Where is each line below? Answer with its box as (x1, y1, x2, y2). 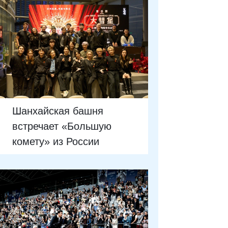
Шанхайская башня (12, 105, 104, 117)
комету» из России (12, 135, 100, 147)
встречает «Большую (12, 120, 112, 132)
